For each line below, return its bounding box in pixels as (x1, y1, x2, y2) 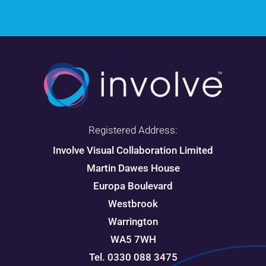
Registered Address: (88, 124, 178, 137)
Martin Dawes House (86, 162, 180, 175)
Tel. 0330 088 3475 (88, 251, 178, 264)
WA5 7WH (110, 233, 156, 246)
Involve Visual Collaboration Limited (53, 144, 213, 157)
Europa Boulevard (93, 180, 173, 192)
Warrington (108, 216, 158, 228)
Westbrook (108, 198, 158, 210)
